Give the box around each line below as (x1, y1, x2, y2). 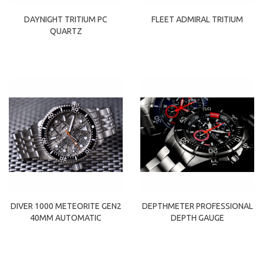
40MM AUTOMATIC (30, 213, 102, 223)
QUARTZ (49, 26, 82, 36)
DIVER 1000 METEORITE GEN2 (10, 201, 122, 211)
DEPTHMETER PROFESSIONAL (141, 201, 253, 211)
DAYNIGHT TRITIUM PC (24, 15, 107, 25)
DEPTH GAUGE (170, 213, 224, 223)
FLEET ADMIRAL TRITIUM (151, 15, 243, 25)
